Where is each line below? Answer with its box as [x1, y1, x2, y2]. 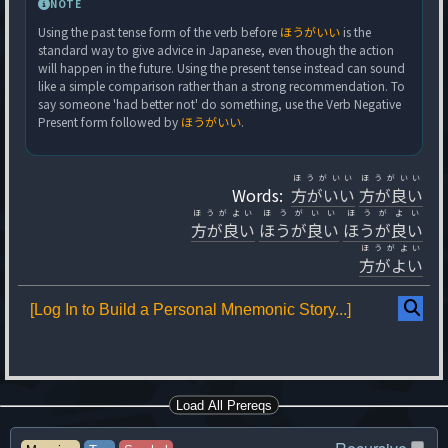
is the [340, 22, 371, 40]
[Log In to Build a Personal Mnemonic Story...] [30, 300, 351, 318]
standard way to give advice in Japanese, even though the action [38, 40, 394, 58]
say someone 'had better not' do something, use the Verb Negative [38, 94, 401, 112]
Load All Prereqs [176, 397, 272, 413]
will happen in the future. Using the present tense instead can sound [38, 58, 405, 76]
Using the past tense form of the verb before [38, 22, 280, 40]
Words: [232, 182, 291, 207]
